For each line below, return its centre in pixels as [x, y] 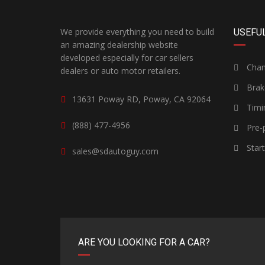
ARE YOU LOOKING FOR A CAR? [144, 242]
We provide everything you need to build [137, 32]
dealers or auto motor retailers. [120, 71]
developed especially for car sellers [127, 58]
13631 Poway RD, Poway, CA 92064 [141, 99]
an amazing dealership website [119, 45]
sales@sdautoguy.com [115, 151]
